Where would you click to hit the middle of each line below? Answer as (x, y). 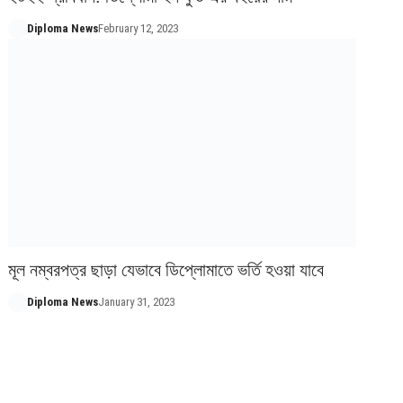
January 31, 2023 (136, 301)
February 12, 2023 (138, 28)
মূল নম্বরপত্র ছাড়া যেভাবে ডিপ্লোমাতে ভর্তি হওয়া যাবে (166, 269)
